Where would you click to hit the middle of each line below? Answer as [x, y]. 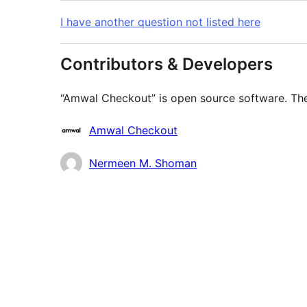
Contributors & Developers [167, 64]
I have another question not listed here [160, 22]
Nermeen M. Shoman [143, 163]
